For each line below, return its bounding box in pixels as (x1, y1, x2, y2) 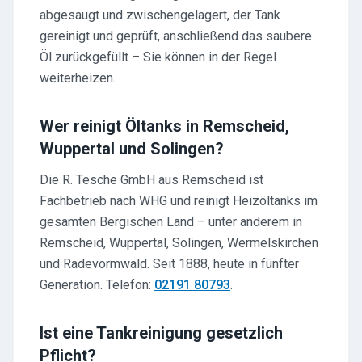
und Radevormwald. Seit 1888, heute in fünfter (40, 256, 299, 271)
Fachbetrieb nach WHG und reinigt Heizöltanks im (40, 193, 318, 208)
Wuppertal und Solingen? (40, 139, 224, 158)
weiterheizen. (40, 70, 116, 86)
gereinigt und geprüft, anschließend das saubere (40, 28, 312, 44)
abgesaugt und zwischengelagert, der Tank (40, 7, 280, 23)
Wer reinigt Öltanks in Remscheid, (40, 116, 289, 136)
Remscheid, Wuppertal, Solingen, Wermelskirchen (40, 235, 318, 250)
